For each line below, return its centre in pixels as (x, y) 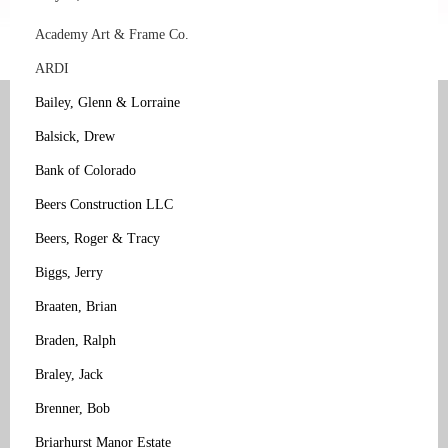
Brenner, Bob (72, 408)
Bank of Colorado (85, 170)
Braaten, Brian (76, 306)
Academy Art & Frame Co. (114, 34)
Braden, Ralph (75, 340)
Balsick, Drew (75, 136)
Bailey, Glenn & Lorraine (107, 102)
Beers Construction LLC (104, 204)
